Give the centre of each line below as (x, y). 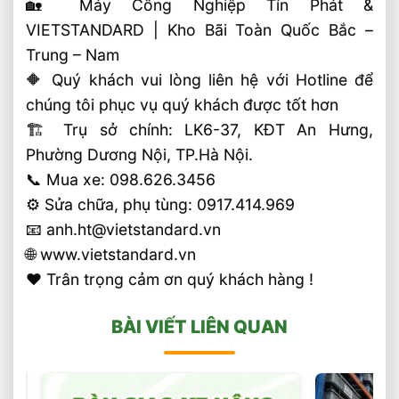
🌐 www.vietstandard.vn (111, 254)
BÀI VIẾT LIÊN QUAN (199, 326)
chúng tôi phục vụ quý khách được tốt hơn (183, 104)
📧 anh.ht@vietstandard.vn (124, 229)
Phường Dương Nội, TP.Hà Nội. (140, 154)
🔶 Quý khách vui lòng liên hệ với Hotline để (199, 79)
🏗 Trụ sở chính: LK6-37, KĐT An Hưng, (199, 129)
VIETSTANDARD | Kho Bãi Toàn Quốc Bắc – (199, 29)
